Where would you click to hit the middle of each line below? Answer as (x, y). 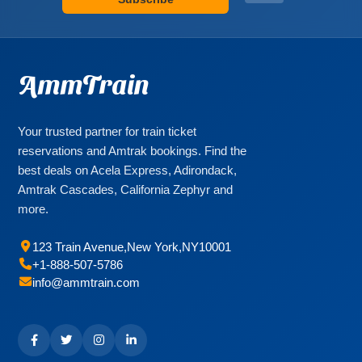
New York (153, 246)
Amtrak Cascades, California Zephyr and (126, 189)
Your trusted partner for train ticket (107, 131)
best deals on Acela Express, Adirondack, (128, 170)
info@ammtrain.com (86, 282)
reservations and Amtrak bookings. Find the (133, 150)
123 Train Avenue (78, 246)
